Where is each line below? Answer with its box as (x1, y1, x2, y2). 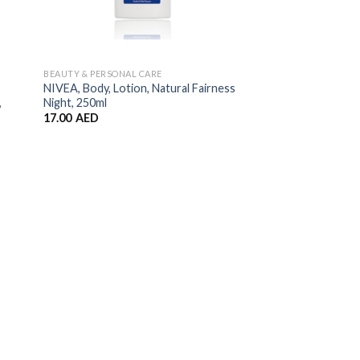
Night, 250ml (43, 95, 108, 109)
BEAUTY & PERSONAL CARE (43, 67, 162, 79)
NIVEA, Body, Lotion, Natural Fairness (43, 80, 236, 95)
